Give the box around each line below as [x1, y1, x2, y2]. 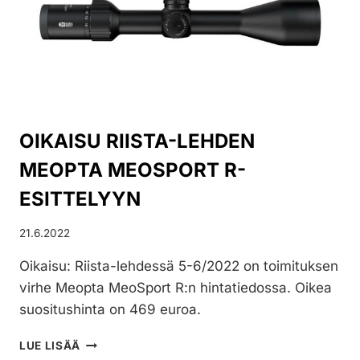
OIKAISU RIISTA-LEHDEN [19, 129, 255, 153]
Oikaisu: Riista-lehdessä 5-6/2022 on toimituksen [19, 258, 338, 275]
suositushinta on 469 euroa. [19, 301, 201, 318]
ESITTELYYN [19, 187, 141, 211]
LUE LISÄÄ [19, 339, 81, 353]
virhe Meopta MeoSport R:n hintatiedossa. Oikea [19, 280, 332, 297]
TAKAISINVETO [80, 13, 169, 27]
